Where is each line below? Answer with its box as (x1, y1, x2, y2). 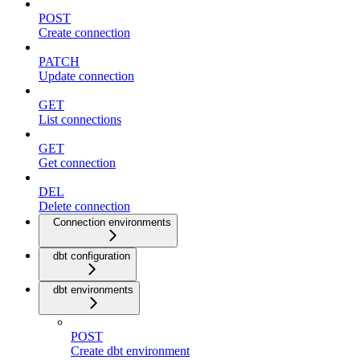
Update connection (39, 68, 134, 83)
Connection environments (53, 215, 171, 228)
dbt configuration (53, 249, 130, 262)
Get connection (39, 155, 116, 170)
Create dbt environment (71, 343, 190, 358)
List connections (39, 112, 121, 126)
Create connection (39, 25, 130, 39)
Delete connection (39, 198, 130, 213)
